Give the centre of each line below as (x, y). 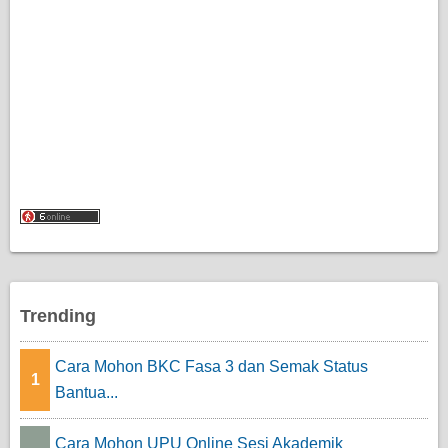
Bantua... (86, 393)
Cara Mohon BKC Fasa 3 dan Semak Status (211, 367)
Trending (58, 316)
